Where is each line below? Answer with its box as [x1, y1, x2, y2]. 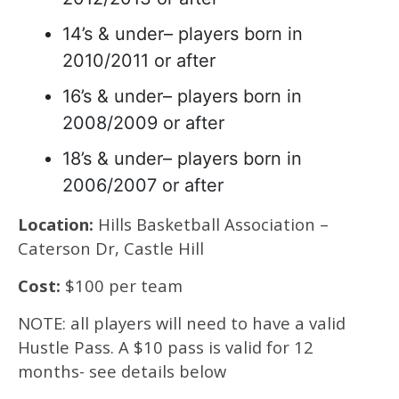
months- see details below [18, 360, 226, 382]
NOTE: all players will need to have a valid [18, 312, 346, 334]
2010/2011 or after [62, 50, 216, 71]
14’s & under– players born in [62, 23, 303, 45]
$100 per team [61, 274, 183, 297]
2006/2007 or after [62, 175, 224, 196]
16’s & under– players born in [62, 85, 302, 107]
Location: [18, 213, 94, 235]
